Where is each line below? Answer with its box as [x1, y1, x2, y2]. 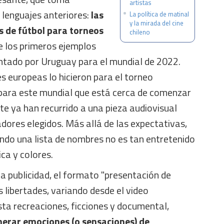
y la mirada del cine [129, 18, 183, 28]
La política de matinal [129, 9, 189, 19]
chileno [129, 27, 150, 37]
